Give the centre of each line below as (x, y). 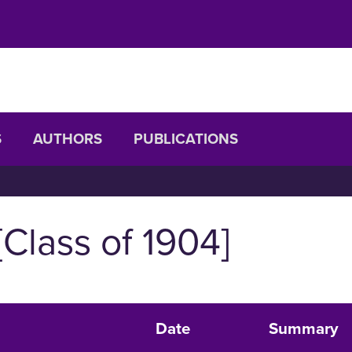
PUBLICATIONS (186, 139)
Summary (304, 329)
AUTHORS (68, 139)
